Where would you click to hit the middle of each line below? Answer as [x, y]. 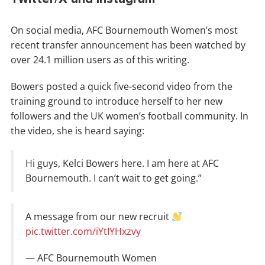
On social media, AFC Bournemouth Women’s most [124, 30]
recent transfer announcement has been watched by [128, 45]
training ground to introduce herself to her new [117, 101]
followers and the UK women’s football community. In [130, 116]
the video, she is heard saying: [77, 131]
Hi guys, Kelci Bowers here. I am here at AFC [122, 164]
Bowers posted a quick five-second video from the [122, 87]
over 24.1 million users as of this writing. [100, 60]
